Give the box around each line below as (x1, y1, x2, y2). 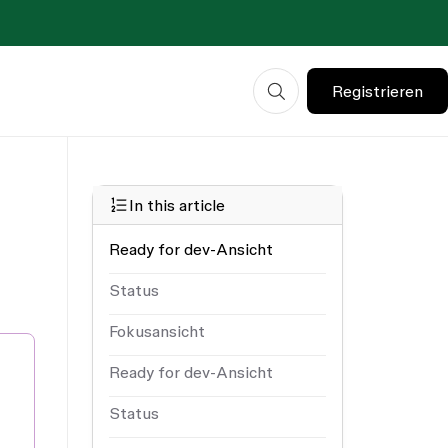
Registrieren (332, 82, 423, 100)
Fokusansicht (109, 322, 206, 340)
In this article (129, 196, 226, 214)
